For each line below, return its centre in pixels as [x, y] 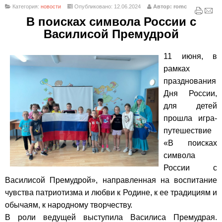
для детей [190, 106]
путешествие [188, 131]
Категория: [26, 7]
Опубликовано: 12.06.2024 [107, 7]
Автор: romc [169, 7]
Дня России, [190, 94]
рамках [177, 69]
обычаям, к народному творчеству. [69, 205]
